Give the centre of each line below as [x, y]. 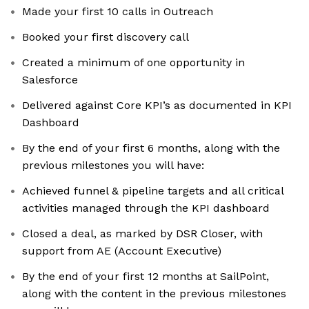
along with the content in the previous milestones [154, 294]
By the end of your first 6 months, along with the [151, 148]
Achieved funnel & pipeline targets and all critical [153, 191]
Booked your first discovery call [106, 37]
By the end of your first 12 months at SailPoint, [146, 277]
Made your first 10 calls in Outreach [118, 12]
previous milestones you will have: [113, 166]
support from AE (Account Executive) [122, 251]
